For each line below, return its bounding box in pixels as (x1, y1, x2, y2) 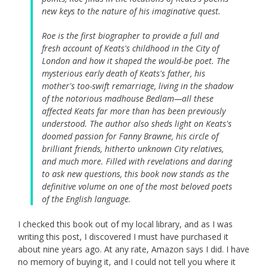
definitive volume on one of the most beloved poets (42, 181, 232, 193)
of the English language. (42, 193, 131, 205)
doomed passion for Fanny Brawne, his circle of (42, 130, 218, 142)
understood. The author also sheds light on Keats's (42, 118, 232, 130)
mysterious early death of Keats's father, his (42, 68, 205, 80)
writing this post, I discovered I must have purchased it (18, 231, 229, 243)
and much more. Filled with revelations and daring (42, 156, 232, 167)
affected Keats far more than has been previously (42, 105, 226, 117)
